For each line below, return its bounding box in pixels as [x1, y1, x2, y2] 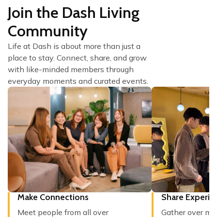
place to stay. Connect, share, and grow [8, 53, 147, 62]
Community [8, 21, 88, 40]
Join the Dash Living [8, 3, 139, 22]
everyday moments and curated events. [8, 76, 148, 86]
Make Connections [17, 192, 89, 202]
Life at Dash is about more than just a [8, 41, 140, 51]
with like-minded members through [8, 64, 134, 74]
